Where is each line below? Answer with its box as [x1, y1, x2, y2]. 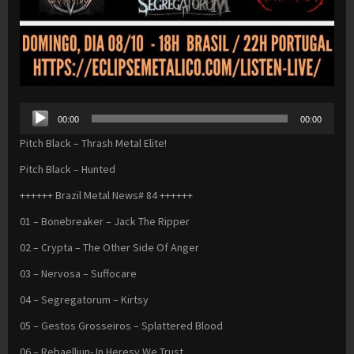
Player [19, 122, 49, 137]
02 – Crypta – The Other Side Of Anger [20, 240, 199, 255]
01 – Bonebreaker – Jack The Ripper [20, 214, 190, 229]
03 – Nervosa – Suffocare [20, 266, 137, 281]
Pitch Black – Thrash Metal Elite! [20, 136, 167, 151]
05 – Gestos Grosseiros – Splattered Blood [20, 318, 223, 333]
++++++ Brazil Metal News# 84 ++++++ [20, 188, 193, 203]
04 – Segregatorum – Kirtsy [20, 292, 149, 307]
